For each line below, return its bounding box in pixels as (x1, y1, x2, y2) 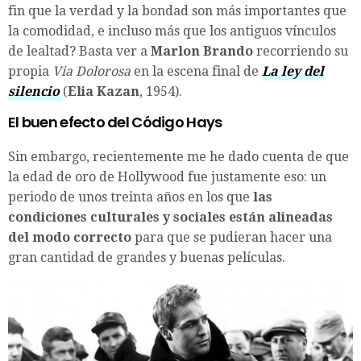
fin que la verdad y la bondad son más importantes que (8, 2, 346, 19)
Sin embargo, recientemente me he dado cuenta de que (8, 148, 349, 164)
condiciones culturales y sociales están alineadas (8, 209, 333, 225)
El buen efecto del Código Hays (8, 111, 222, 132)
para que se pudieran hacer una (131, 229, 332, 245)
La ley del (262, 63, 324, 79)
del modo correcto (8, 229, 131, 245)
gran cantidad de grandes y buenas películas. (8, 249, 285, 265)
